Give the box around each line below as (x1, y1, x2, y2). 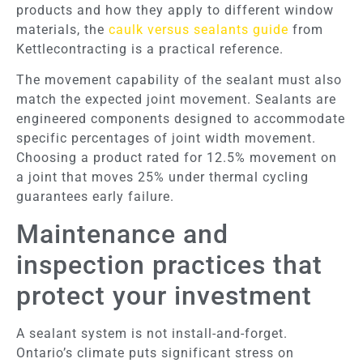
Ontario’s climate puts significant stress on (16, 344, 294, 361)
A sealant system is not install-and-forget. (16, 325, 288, 341)
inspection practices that (16, 249, 322, 280)
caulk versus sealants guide (109, 21, 288, 37)
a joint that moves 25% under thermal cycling (16, 169, 309, 186)
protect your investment (16, 280, 312, 311)
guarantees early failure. (16, 189, 174, 205)
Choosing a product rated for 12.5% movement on (16, 150, 337, 166)
